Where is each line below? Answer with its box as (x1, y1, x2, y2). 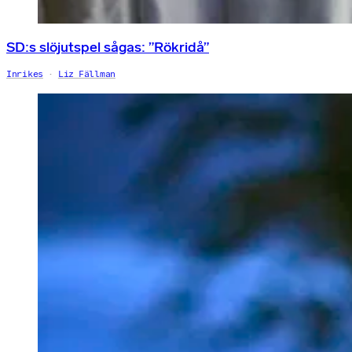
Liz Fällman (57, 68, 115, 80)
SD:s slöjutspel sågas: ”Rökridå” (6, 38, 209, 57)
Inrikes (6, 68, 43, 80)
